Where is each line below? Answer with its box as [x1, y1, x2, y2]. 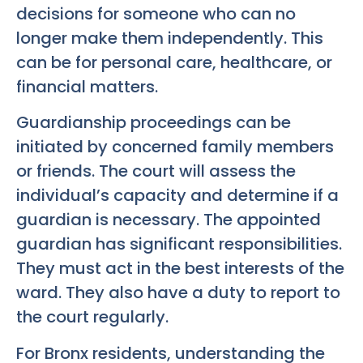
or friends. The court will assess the [16, 160, 296, 183]
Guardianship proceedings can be [16, 111, 291, 135]
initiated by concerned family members [16, 135, 334, 159]
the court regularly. [16, 305, 169, 329]
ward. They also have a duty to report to [16, 281, 340, 305]
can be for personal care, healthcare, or [16, 50, 332, 74]
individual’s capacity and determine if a [16, 184, 339, 207]
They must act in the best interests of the [16, 257, 344, 280]
